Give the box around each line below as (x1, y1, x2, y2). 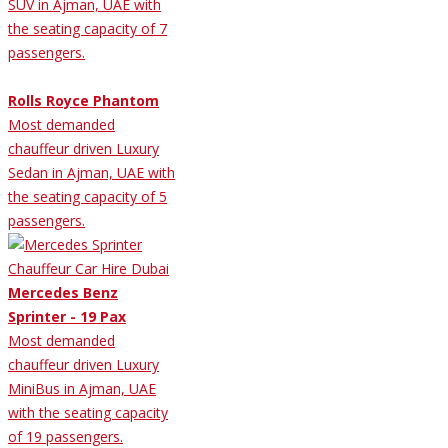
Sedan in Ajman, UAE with (8, 162, 175, 182)
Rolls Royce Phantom (8, 90, 159, 110)
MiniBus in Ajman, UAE (8, 378, 156, 398)
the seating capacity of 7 (8, 18, 167, 38)
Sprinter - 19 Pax (8, 306, 126, 326)
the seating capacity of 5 (8, 186, 167, 206)
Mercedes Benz (8, 282, 118, 302)
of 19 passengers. (8, 426, 123, 446)
